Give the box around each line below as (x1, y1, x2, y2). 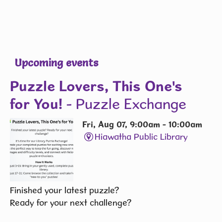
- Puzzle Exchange (62, 95, 186, 112)
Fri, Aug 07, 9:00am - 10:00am (82, 118, 202, 129)
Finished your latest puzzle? (10, 184, 119, 195)
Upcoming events (15, 56, 98, 69)
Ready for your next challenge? (10, 197, 131, 208)
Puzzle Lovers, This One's (10, 76, 182, 95)
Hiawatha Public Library (95, 131, 188, 142)
